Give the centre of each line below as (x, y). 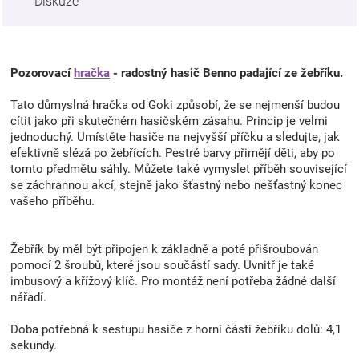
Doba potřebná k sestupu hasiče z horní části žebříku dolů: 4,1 (176, 329)
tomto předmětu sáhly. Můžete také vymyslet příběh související (179, 169)
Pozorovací (42, 73)
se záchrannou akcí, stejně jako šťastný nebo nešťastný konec (176, 185)
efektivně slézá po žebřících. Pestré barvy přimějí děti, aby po (173, 153)
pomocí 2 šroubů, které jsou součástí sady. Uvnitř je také (162, 265)
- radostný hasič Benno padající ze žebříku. (226, 73)
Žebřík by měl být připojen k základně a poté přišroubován (164, 249)
